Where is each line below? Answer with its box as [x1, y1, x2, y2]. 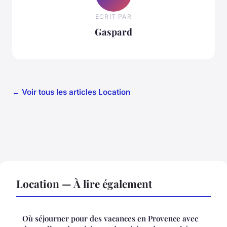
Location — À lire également [16, 176, 152, 191]
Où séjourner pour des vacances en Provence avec [22, 213, 198, 223]
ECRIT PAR [95, 13, 132, 21]
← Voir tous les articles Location [12, 87, 130, 97]
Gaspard [95, 25, 132, 39]
